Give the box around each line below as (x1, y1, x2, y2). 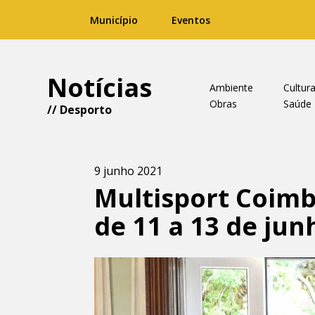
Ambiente (209, 81, 253, 94)
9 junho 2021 (94, 163, 163, 179)
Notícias (47, 70, 153, 105)
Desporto (60, 102, 112, 117)
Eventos (172, 13, 210, 27)
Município (90, 13, 138, 27)
